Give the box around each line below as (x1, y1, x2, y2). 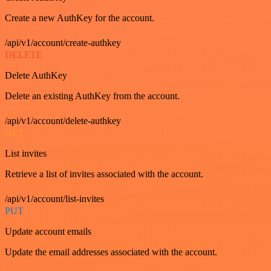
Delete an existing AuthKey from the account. (5, 91, 180, 101)
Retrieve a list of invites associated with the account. (5, 169, 203, 179)
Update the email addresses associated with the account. (5, 247, 217, 257)
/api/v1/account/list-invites (5, 194, 104, 204)
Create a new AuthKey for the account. (5, 13, 154, 23)
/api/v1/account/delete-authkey (5, 116, 121, 126)
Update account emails (5, 226, 91, 237)
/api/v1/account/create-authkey (5, 38, 121, 48)
